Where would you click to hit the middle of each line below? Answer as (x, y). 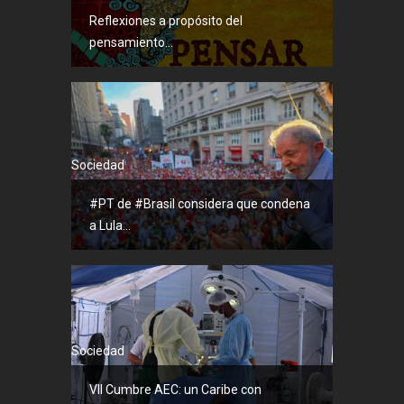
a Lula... (110, 225)
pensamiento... (131, 43)
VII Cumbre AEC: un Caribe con (175, 389)
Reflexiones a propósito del (166, 21)
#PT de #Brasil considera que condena (200, 203)
